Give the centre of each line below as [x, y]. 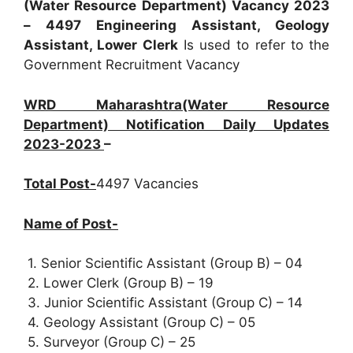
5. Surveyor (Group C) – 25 [110, 342]
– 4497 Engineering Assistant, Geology [176, 25]
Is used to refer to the [253, 45]
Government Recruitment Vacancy [132, 65]
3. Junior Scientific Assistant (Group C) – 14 [165, 303]
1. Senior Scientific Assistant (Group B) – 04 [165, 263]
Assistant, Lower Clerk [101, 45]
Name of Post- [71, 223]
